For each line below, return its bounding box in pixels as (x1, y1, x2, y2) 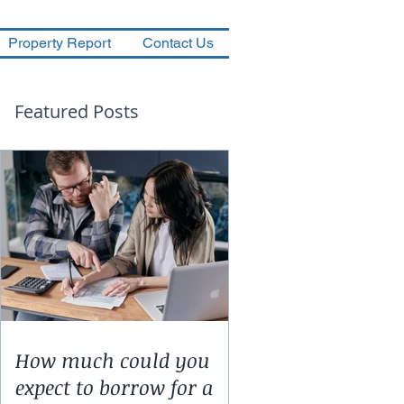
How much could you (15, 345, 210, 373)
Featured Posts (14, 99, 139, 124)
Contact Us (142, 34, 214, 51)
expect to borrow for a (15, 372, 213, 400)
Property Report (7, 34, 111, 51)
